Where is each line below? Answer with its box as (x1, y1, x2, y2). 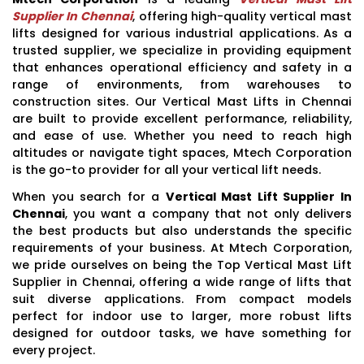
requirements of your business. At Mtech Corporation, (12, 239, 352, 256)
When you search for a (12, 188, 166, 205)
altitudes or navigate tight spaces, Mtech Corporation (12, 144, 352, 161)
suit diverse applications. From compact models (12, 290, 352, 307)
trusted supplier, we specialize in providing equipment (12, 41, 352, 58)
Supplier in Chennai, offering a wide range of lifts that (12, 273, 352, 290)
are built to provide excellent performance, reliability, (12, 110, 352, 127)
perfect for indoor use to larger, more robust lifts (12, 307, 352, 324)
